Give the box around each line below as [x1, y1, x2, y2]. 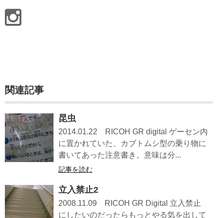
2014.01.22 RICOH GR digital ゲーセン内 [58, 127, 208, 136]
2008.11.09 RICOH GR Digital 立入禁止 [58, 199, 201, 208]
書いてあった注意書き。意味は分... [58, 151, 181, 160]
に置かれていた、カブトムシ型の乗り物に [58, 139, 206, 148]
